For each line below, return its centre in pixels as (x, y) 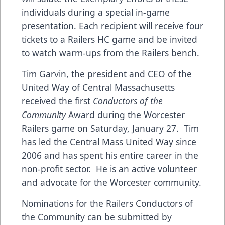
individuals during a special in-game (96, 12)
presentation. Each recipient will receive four (113, 25)
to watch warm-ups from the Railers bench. (110, 52)
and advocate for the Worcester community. (111, 182)
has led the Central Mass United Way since (109, 141)
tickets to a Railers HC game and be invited (109, 39)
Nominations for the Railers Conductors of (107, 203)
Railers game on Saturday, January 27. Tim (110, 128)
